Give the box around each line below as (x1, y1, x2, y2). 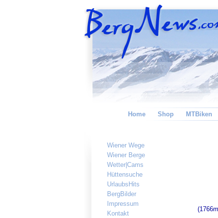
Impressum (107, 200, 139, 207)
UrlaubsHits (107, 181, 140, 188)
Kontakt (107, 210, 129, 217)
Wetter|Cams (107, 161, 144, 168)
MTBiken (186, 110, 212, 118)
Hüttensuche (107, 171, 143, 178)
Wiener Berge (107, 151, 145, 159)
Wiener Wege (107, 142, 145, 149)
